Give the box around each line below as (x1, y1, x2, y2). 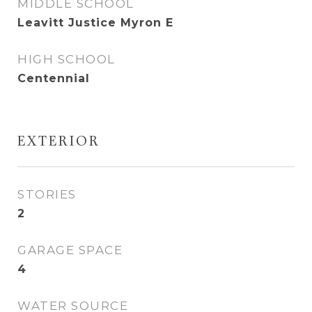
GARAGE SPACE (17, 243, 123, 257)
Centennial (17, 72, 90, 85)
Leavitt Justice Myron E (17, 16, 173, 29)
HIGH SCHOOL (17, 52, 116, 66)
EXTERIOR (17, 135, 100, 150)
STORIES (17, 187, 77, 201)
